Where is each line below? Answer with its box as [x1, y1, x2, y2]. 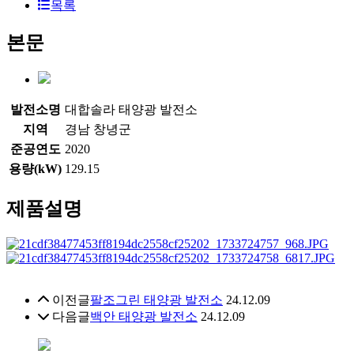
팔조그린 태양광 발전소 [90, 292, 223, 307]
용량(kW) [9, 161, 62, 175]
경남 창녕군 [65, 122, 131, 136]
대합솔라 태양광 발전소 [65, 102, 198, 116]
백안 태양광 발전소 [90, 309, 198, 323]
